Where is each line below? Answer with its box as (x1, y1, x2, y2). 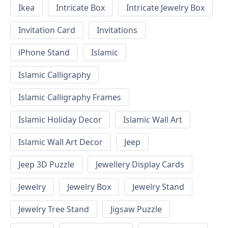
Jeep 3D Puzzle (18, 159, 74, 170)
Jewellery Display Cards (96, 159, 184, 170)
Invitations (97, 24, 137, 36)
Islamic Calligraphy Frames (18, 92, 121, 103)
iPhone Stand (18, 47, 70, 59)
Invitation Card (18, 24, 75, 36)
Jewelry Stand (132, 181, 184, 193)
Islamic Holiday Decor (18, 114, 102, 126)
